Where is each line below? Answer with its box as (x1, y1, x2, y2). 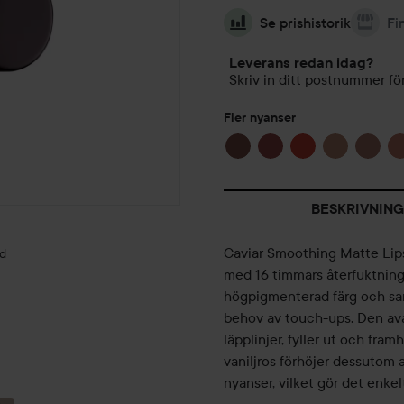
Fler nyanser (224, 110, 296, 125)
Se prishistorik (260, 14, 351, 32)
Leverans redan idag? (229, 54, 373, 72)
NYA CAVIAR (41, 347, 123, 365)
